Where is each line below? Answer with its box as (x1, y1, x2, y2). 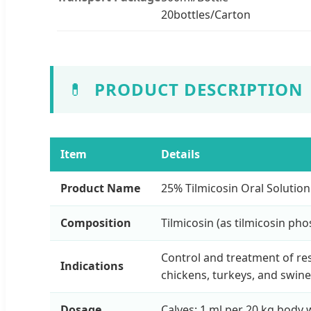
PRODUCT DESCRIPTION (94, 77, 303, 101)
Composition (60, 215, 131, 230)
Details (161, 146, 200, 162)
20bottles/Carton (161, 6, 251, 22)
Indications (60, 258, 124, 274)
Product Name (60, 180, 140, 196)
